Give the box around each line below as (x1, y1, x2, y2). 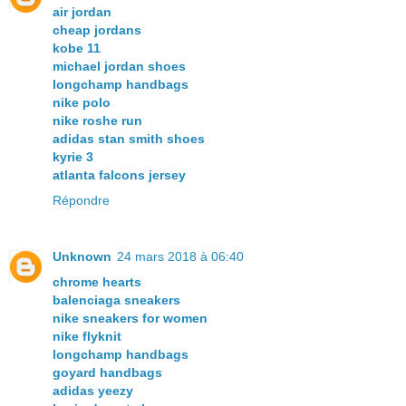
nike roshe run (53, 113, 142, 129)
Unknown (53, 249, 111, 265)
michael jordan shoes (53, 59, 186, 74)
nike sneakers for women (53, 311, 208, 326)
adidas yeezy (53, 383, 133, 399)
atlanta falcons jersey (53, 168, 186, 183)
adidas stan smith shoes (53, 131, 205, 147)
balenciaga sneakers (53, 293, 180, 308)
